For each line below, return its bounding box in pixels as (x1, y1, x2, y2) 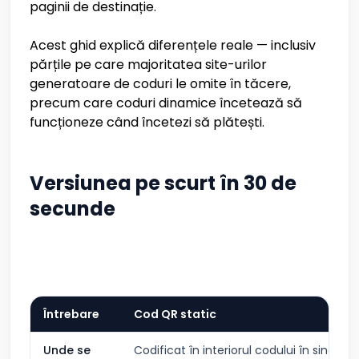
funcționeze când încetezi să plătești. (30, 113, 264, 131)
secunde (30, 196, 115, 222)
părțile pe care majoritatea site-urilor (30, 55, 267, 74)
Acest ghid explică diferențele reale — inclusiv (30, 36, 316, 54)
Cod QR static (134, 306, 216, 322)
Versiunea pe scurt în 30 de (30, 170, 296, 196)
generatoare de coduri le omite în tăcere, (30, 75, 291, 93)
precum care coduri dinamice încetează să (30, 94, 302, 112)
